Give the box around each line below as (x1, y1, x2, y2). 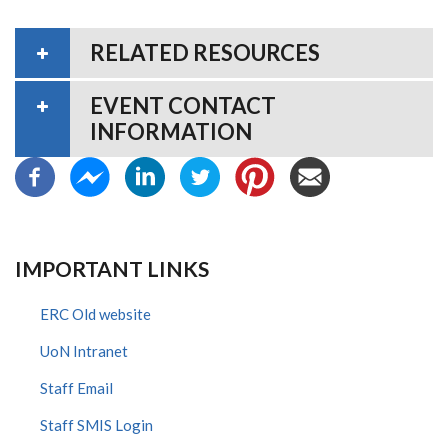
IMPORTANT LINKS (15, 255, 209, 281)
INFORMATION (90, 117, 252, 145)
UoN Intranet (40, 341, 128, 360)
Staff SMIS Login (40, 415, 153, 434)
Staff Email (40, 378, 113, 397)
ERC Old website (40, 304, 151, 323)
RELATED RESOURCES (90, 38, 320, 66)
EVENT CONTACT (90, 91, 276, 119)
